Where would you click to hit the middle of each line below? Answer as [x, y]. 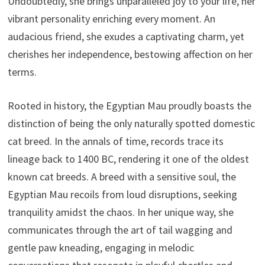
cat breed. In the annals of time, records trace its [115, 141]
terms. [22, 72]
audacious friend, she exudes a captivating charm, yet [126, 36]
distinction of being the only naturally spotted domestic [131, 123]
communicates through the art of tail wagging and [120, 230]
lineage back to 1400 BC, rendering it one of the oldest [128, 159]
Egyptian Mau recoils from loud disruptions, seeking [122, 194]
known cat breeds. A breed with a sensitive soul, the [122, 176]
